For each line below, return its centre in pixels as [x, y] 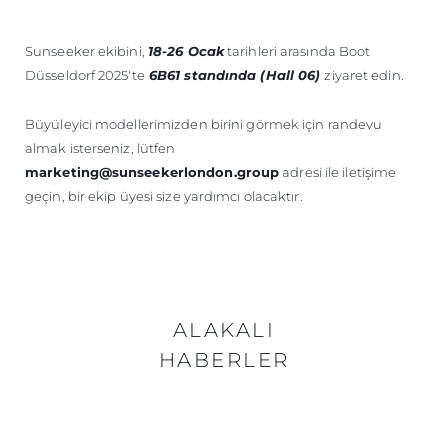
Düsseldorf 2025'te [85, 75]
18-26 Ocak [185, 51]
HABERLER [224, 360]
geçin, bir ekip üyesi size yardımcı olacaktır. [164, 196]
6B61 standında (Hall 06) [234, 75]
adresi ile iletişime [338, 172]
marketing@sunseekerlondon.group [152, 172]
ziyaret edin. [364, 75]
